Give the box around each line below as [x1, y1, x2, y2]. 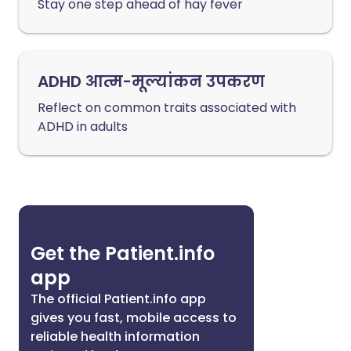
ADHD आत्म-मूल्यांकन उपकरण [38, 71, 265, 92]
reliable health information [31, 327, 200, 346]
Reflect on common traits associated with [38, 99, 296, 117]
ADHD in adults [38, 118, 128, 136]
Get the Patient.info [31, 241, 215, 266]
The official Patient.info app [31, 290, 206, 308]
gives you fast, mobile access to [31, 309, 237, 327]
